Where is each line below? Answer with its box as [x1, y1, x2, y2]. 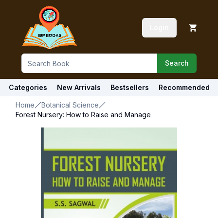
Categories [8, 83, 47, 91]
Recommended [158, 83, 210, 91]
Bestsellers [110, 83, 149, 91]
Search [165, 59, 189, 67]
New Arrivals [56, 83, 101, 91]
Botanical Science [41, 101, 99, 109]
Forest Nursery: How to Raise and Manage [16, 110, 151, 119]
